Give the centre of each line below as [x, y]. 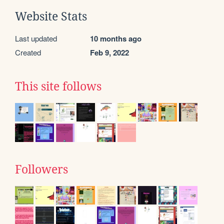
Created [28, 52]
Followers [41, 169]
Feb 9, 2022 [109, 52]
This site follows [58, 86]
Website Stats [51, 16]
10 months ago [116, 38]
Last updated [36, 38]
